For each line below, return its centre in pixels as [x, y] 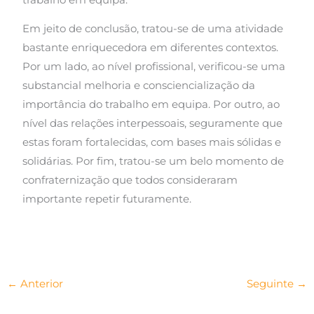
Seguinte [272, 284]
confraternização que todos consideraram [130, 180]
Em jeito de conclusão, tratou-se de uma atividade [153, 29]
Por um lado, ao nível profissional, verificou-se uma [154, 67]
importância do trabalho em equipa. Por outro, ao [151, 105]
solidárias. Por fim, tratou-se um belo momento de [153, 162]
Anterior [40, 284]
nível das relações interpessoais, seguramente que [153, 124]
